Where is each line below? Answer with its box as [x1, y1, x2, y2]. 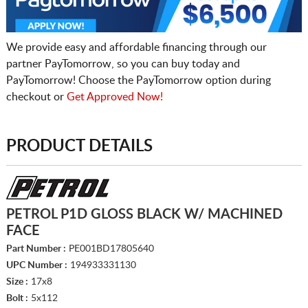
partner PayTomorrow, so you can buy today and [5, 58, 240, 69]
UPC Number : [5, 260, 67, 270]
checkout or [5, 91, 67, 102]
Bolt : [5, 293, 28, 303]
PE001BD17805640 [65, 243, 154, 254]
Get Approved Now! [66, 91, 163, 102]
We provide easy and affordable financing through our [5, 41, 267, 53]
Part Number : [5, 243, 66, 254]
